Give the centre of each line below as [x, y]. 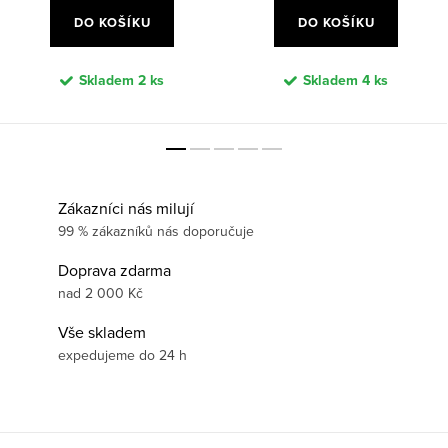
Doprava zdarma [114, 270]
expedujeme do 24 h [122, 355]
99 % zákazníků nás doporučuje [156, 231]
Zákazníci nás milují [126, 208]
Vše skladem [102, 332]
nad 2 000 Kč [100, 293]
